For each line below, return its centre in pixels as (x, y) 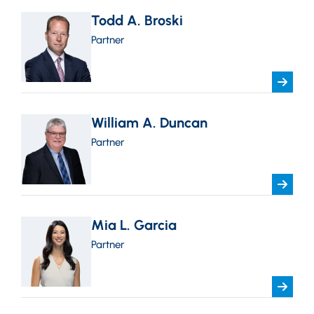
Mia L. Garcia (134, 225)
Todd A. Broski (137, 20)
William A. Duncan (149, 123)
